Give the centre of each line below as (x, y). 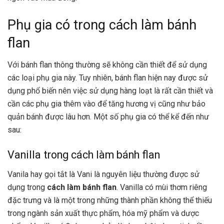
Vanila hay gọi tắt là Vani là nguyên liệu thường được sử (103, 174)
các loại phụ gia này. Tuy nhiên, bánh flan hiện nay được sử (108, 78)
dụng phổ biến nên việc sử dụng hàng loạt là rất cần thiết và (110, 91)
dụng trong (27, 187)
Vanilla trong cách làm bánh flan (84, 154)
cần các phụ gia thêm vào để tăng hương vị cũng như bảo (106, 104)
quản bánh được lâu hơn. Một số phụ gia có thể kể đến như (108, 117)
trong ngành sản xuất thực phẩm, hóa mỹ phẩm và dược (103, 213)
